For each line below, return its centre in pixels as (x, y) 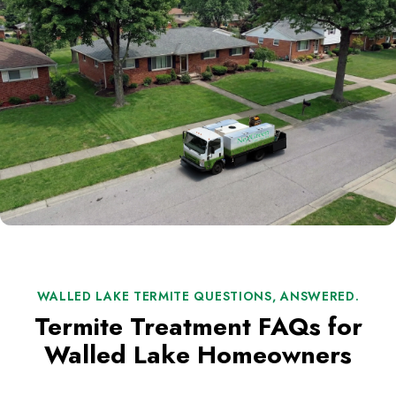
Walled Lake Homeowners (198, 355)
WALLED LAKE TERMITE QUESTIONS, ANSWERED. (198, 297)
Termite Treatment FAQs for (198, 327)
